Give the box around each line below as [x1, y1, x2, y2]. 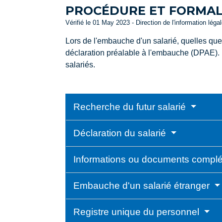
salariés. [65, 60, 95, 69]
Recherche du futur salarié [73, 102, 188, 112]
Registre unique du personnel [73, 207, 202, 218]
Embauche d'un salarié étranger [73, 180, 212, 191]
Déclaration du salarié [73, 128, 168, 139]
